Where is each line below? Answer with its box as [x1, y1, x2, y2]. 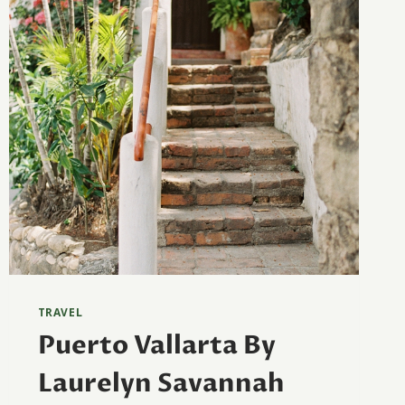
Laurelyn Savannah [37, 365, 285, 400]
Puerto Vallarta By [37, 327, 276, 363]
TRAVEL [37, 305, 83, 320]
